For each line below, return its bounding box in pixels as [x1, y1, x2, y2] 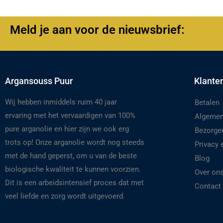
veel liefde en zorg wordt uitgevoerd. [5, 191, 125, 201]
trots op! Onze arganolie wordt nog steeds [5, 137, 144, 147]
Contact [194, 181, 221, 191]
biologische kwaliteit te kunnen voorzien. [5, 164, 141, 174]
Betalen [194, 98, 220, 107]
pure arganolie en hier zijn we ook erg [5, 124, 129, 133]
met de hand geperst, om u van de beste [5, 151, 137, 160]
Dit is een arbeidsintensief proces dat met [5, 178, 144, 187]
